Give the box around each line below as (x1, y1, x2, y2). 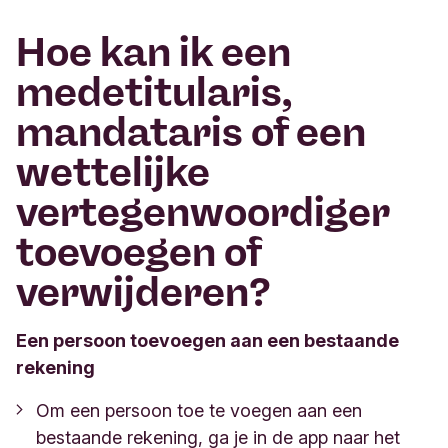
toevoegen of (16, 228, 261, 276)
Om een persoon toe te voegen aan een (36, 400, 362, 421)
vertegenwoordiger (16, 188, 389, 236)
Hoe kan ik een (16, 28, 291, 76)
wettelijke (16, 148, 210, 196)
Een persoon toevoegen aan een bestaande (16, 330, 399, 351)
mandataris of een (16, 108, 366, 156)
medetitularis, (16, 68, 291, 116)
